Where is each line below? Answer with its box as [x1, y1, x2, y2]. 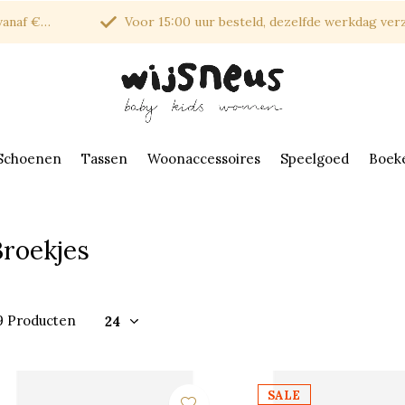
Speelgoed [280, 149, 349, 167]
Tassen [81, 149, 127, 167]
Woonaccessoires [147, 149, 260, 167]
